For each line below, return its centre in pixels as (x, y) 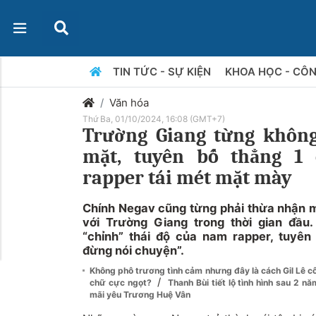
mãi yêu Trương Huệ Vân (140, 294)
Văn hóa (129, 103)
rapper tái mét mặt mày (187, 178)
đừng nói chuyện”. (133, 250)
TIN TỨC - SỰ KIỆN (163, 72)
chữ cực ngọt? (122, 282)
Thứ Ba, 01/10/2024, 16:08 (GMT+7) (154, 119)
